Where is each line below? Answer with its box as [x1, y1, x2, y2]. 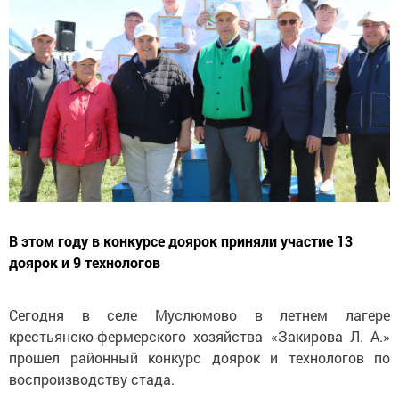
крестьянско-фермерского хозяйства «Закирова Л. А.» [9, 327, 390, 346]
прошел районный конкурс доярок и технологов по [9, 348, 390, 368]
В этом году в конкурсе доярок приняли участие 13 [9, 232, 353, 251]
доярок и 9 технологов [9, 253, 160, 273]
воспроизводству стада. [9, 370, 175, 389]
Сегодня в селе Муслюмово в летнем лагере [9, 305, 390, 325]
